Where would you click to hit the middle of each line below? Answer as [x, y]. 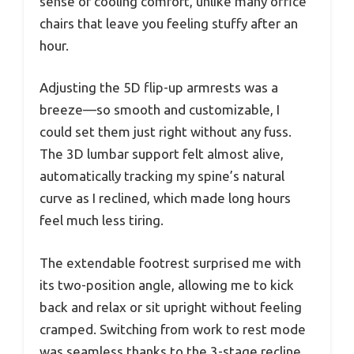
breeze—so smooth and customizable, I [160, 110]
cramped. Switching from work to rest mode [173, 329]
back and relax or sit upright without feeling [171, 307]
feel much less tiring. [102, 220]
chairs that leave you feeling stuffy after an [169, 23]
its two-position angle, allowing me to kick [167, 284]
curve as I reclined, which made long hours [165, 198]
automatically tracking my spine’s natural [162, 176]
